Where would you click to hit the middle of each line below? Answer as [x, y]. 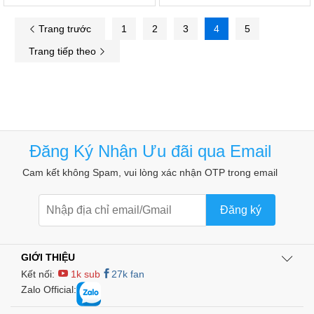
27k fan [128, 274]
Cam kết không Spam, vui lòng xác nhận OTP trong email [150, 172]
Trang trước [63, 28]
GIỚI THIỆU [48, 257]
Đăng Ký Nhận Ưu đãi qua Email [150, 151]
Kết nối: [39, 274]
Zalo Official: [49, 289]
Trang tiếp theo [64, 51]
